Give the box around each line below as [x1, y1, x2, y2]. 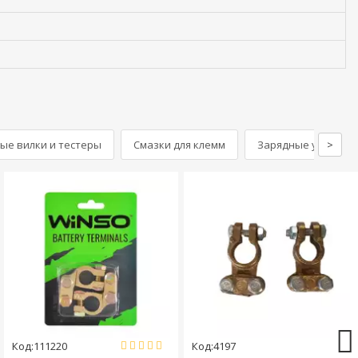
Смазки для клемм [133, 137, 225, 152]
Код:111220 [11, 339, 67, 354]
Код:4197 [191, 339, 236, 354]
